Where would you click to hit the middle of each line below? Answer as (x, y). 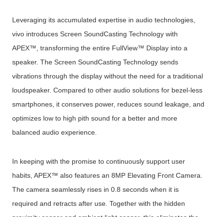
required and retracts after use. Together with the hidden (98, 204)
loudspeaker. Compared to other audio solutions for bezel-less (107, 90)
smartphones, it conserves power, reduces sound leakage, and (108, 104)
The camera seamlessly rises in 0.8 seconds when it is (95, 190)
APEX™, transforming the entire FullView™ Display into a (100, 48)
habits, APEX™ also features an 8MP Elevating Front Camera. (107, 176)
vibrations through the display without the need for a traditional (107, 76)
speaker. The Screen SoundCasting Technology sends (95, 62)
